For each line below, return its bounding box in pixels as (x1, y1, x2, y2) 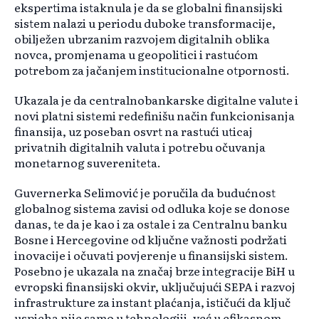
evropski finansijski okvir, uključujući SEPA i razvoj (14, 278, 296, 296)
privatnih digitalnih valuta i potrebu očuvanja (14, 138, 266, 156)
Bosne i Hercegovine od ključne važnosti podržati (14, 231, 287, 249)
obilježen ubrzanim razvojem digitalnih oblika (14, 30, 270, 48)
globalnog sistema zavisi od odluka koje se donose (14, 199, 290, 217)
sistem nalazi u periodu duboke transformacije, (14, 14, 276, 32)
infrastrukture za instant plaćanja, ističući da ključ (14, 293, 291, 311)
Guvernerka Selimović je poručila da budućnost (14, 184, 276, 202)
